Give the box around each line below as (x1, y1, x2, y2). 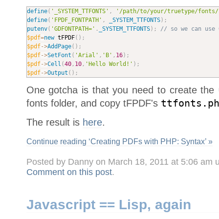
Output (47, 69, 68, 76)
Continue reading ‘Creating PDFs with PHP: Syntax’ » (26, 136, 213, 146)
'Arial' (74, 51, 99, 59)
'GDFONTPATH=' (50, 25, 95, 32)
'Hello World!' (85, 60, 133, 67)
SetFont (47, 51, 71, 59)
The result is (26, 116, 83, 128)
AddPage (47, 43, 71, 50)
